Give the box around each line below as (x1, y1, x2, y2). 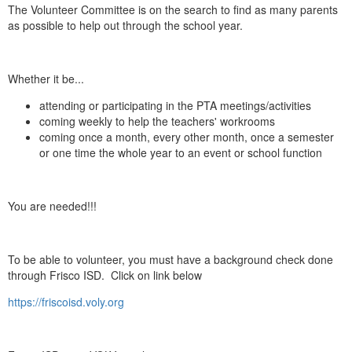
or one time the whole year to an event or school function (39, 144, 322, 160)
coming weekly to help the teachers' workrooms (39, 112, 275, 129)
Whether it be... (8, 70, 84, 86)
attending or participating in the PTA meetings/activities (39, 97, 311, 113)
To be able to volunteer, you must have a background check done (8, 251, 333, 267)
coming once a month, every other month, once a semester (39, 128, 334, 145)
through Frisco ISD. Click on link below (8, 266, 202, 283)
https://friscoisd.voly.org (8, 293, 124, 310)
